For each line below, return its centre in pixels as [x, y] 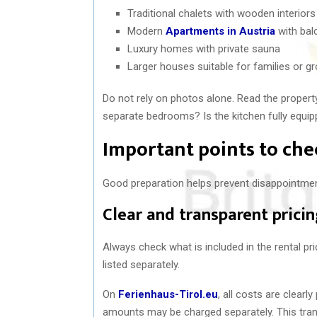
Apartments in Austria [220, 31]
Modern [146, 31]
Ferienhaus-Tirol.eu [168, 294]
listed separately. [141, 264]
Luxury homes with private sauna [204, 48]
